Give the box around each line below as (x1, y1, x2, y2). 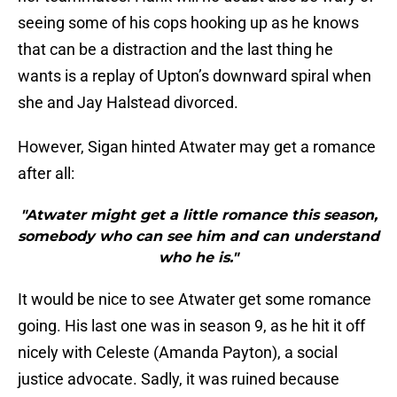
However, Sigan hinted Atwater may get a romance (18, 137, 376, 157)
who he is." (159, 249, 238, 267)
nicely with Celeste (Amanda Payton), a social (18, 343, 338, 362)
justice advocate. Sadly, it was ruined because (18, 370, 339, 389)
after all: (18, 164, 74, 183)
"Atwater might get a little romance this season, (19, 206, 378, 224)
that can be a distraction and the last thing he (18, 40, 333, 59)
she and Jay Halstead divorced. (18, 93, 238, 113)
